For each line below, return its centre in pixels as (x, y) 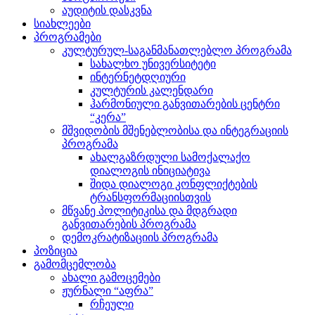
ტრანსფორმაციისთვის (150, 197)
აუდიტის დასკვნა (107, 10)
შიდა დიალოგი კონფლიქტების (174, 184)
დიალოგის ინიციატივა (150, 170)
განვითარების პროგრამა (129, 224)
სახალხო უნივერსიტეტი (153, 63)
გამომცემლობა (75, 264)
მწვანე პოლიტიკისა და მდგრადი (149, 210)
